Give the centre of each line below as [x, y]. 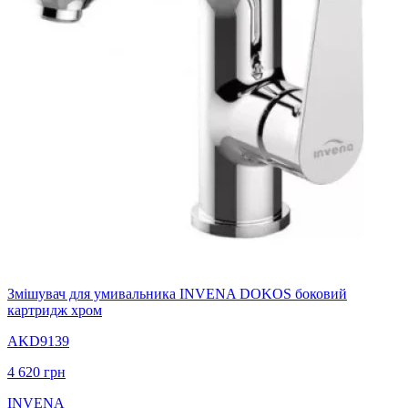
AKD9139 [38, 341]
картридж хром [55, 310]
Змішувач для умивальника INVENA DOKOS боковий [177, 293]
